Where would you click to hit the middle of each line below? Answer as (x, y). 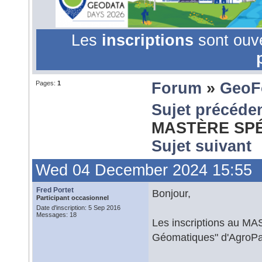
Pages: (46, 83)
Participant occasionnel (73, 198)
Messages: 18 (56, 215)
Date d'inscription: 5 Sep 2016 (78, 208)
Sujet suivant (201, 146)
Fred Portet (55, 190)
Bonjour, (171, 193)
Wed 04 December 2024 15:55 (144, 170)
